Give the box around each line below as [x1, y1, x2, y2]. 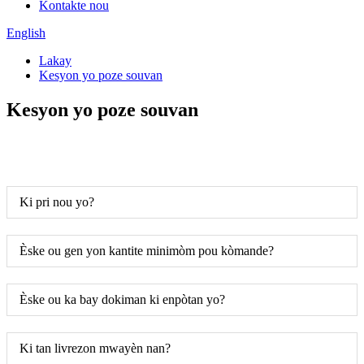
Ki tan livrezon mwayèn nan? [19, 340, 171, 355]
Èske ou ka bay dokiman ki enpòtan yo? [19, 292, 225, 306]
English [6, 26, 45, 40]
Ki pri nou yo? [19, 194, 94, 209]
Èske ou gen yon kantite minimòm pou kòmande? [19, 243, 274, 258]
